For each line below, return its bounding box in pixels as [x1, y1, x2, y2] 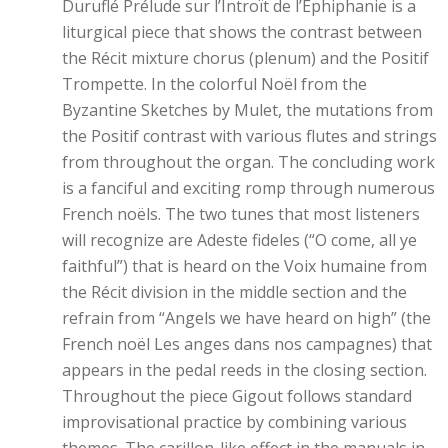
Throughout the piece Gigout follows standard [62, 385, 412, 407]
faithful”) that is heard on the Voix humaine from [62, 255, 427, 277]
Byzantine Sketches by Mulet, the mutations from [62, 99, 433, 121]
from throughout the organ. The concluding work [62, 151, 435, 173]
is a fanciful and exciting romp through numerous [62, 177, 435, 199]
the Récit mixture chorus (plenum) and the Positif [62, 47, 429, 69]
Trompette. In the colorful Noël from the [62, 73, 367, 95]
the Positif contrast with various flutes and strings [62, 125, 437, 147]
